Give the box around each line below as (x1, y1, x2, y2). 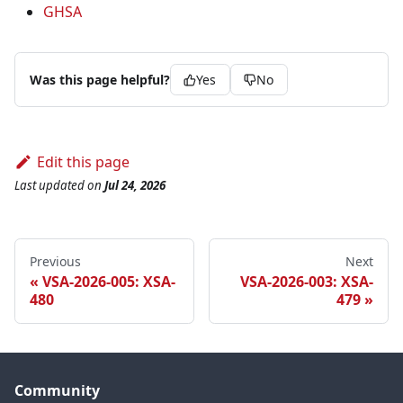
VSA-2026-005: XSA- (42, 272, 175, 292)
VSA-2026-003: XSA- (240, 272, 373, 292)
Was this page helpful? (30, 71, 170, 89)
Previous (30, 253, 81, 271)
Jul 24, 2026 (104, 177, 166, 194)
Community (14, 381, 100, 401)
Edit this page (36, 152, 130, 172)
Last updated (14, 177, 85, 194)
